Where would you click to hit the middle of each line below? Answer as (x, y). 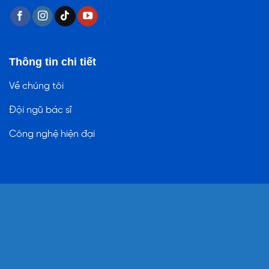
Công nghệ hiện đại (52, 134)
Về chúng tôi (36, 86)
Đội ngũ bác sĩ (40, 110)
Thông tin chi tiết (53, 61)
